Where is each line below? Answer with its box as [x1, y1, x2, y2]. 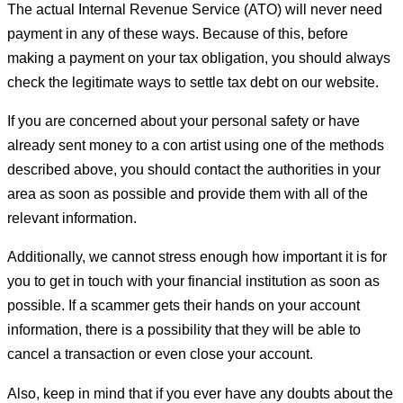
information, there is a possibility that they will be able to [7, 321, 361, 338]
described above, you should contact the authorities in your [7, 160, 381, 177]
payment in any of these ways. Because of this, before [7, 24, 348, 41]
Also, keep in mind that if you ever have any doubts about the [7, 384, 393, 401]
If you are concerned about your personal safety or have [7, 112, 360, 129]
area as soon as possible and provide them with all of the [7, 184, 368, 201]
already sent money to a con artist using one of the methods [7, 136, 384, 153]
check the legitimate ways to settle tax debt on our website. [7, 73, 379, 90]
